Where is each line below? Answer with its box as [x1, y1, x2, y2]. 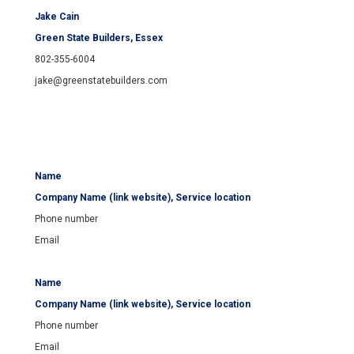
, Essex [130, 32, 163, 44]
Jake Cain [35, 11, 79, 23]
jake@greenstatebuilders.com [35, 75, 168, 87]
